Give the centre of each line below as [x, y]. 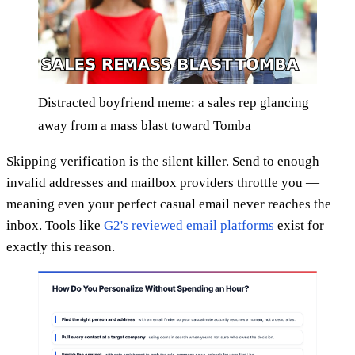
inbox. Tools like [55, 225]
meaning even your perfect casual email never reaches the [169, 204]
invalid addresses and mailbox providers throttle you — [163, 182]
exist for [299, 225]
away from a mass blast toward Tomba [145, 125]
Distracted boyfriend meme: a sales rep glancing [174, 102]
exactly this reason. [61, 246]
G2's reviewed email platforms [189, 225]
